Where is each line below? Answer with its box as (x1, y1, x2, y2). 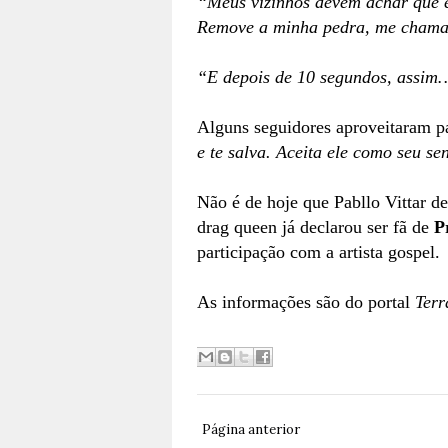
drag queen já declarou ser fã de (197, 217, 434, 237)
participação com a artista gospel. (197, 242, 440, 262)
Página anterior (202, 420, 300, 438)
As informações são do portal (197, 292, 415, 312)
